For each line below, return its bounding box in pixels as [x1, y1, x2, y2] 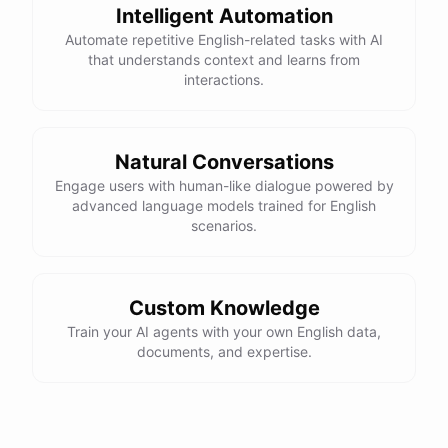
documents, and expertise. [136, 343, 312, 360]
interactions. [184, 71, 264, 88]
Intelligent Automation [115, 4, 333, 28]
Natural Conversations [114, 150, 334, 174]
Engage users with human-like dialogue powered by [54, 177, 394, 194]
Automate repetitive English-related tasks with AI [65, 31, 383, 48]
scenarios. [191, 217, 257, 234]
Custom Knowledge [128, 296, 320, 320]
